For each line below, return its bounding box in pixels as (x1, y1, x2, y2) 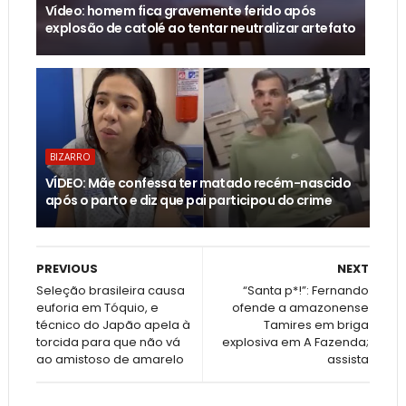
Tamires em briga (264, 316, 370, 334)
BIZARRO (49, 150, 91, 164)
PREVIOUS (35, 260, 98, 278)
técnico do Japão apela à (35, 316, 190, 334)
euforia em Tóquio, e (35, 299, 159, 317)
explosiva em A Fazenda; (222, 333, 370, 352)
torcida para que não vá (35, 333, 180, 352)
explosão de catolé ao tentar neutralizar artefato (44, 19, 356, 38)
